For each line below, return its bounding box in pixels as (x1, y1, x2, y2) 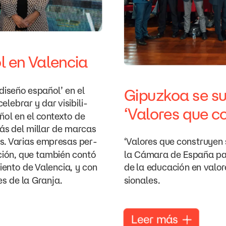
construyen (177, 136, 223, 147)
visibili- (58, 97, 88, 108)
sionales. (124, 175, 160, 186)
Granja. (31, 175, 62, 186)
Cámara (134, 149, 168, 160)
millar (26, 123, 50, 134)
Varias (8, 136, 34, 147)
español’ (28, 85, 63, 96)
